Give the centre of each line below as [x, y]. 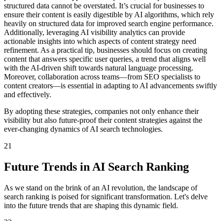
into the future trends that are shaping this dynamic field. [91, 205]
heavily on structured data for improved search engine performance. [109, 24]
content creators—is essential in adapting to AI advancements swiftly [110, 86]
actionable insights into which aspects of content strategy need [100, 41]
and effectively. [28, 95]
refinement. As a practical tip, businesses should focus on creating [106, 50]
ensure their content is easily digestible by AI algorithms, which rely [109, 15]
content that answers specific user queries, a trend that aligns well [105, 59]
